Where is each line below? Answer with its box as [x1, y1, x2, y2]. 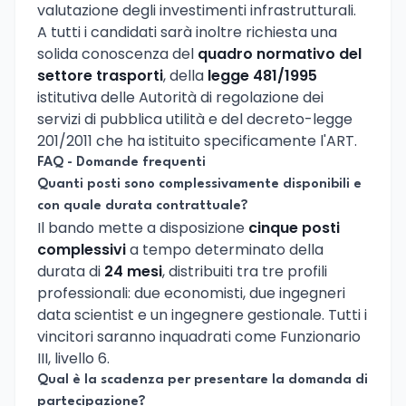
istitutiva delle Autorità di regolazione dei [37, 86, 324, 108]
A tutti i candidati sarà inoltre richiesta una [37, 21, 337, 43]
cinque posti [248, 217, 340, 238]
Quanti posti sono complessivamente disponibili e [37, 177, 362, 191]
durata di [37, 260, 104, 282]
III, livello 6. [37, 347, 110, 369]
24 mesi [104, 260, 162, 282]
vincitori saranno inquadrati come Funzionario [37, 325, 361, 347]
